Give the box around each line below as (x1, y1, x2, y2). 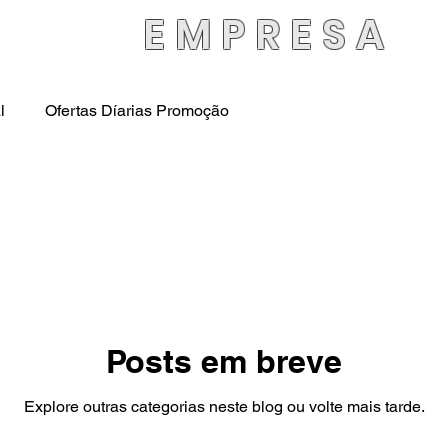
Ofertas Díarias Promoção (45, 101, 229, 120)
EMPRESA (142, 7, 394, 63)
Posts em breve (106, 341, 342, 380)
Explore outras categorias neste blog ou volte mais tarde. (23, 396, 425, 416)
